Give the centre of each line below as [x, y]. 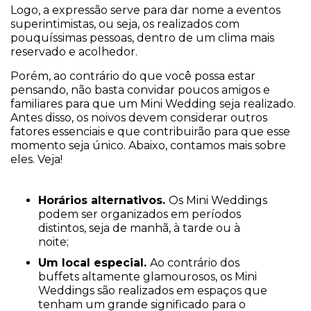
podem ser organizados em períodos [140, 215]
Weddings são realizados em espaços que [153, 291]
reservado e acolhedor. [74, 52]
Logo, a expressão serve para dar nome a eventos [145, 10]
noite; [53, 242]
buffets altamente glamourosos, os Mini [148, 277]
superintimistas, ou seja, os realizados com [125, 24]
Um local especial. [94, 263]
